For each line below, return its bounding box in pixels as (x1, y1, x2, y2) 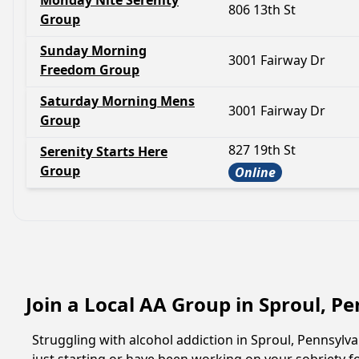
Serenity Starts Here (40, 143, 167, 160)
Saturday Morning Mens (40, 92, 195, 110)
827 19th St (228, 141, 296, 159)
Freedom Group (40, 61, 139, 79)
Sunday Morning (40, 42, 147, 59)
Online (235, 163, 276, 181)
